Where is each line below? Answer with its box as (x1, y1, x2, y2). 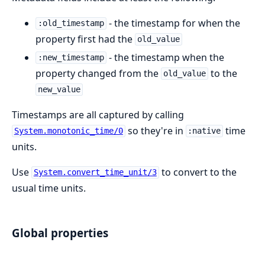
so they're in (125, 124, 186, 137)
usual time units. (12, 181, 86, 195)
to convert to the (159, 165, 237, 179)
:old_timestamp (37, 18, 104, 28)
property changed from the (35, 66, 161, 80)
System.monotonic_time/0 (14, 126, 123, 136)
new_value (37, 85, 80, 95)
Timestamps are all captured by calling (12, 108, 184, 121)
